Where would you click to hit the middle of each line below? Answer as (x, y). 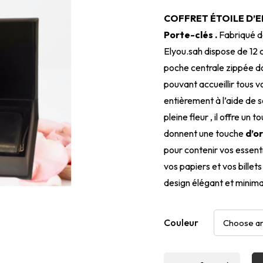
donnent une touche (205, 133)
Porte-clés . (191, 34)
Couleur (181, 222)
